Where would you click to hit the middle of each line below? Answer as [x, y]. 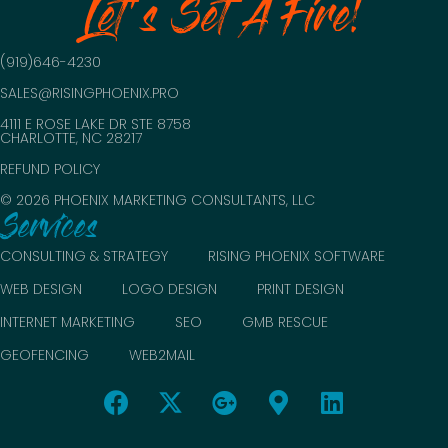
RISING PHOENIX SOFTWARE [296, 256]
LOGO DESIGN [169, 289]
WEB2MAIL [162, 355]
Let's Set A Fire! [224, 23]
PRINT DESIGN [300, 289]
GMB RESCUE [285, 322]
